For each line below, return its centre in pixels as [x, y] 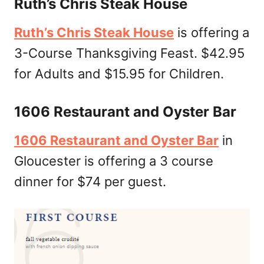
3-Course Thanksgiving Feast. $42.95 [129, 53]
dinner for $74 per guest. [90, 181]
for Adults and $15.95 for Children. [119, 73]
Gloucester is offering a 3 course [114, 161]
